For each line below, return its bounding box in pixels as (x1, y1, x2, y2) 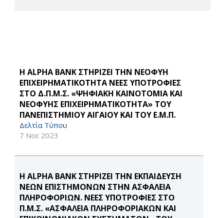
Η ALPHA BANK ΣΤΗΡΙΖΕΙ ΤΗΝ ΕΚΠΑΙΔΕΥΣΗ (19, 171, 182, 182)
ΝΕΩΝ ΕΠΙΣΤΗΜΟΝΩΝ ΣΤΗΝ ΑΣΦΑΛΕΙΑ (19, 182, 171, 193)
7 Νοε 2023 (19, 130, 58, 141)
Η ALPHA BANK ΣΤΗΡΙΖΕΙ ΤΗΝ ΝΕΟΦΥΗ (19, 67, 168, 78)
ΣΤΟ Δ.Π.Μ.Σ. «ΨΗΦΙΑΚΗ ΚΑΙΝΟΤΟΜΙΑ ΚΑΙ (19, 88, 182, 99)
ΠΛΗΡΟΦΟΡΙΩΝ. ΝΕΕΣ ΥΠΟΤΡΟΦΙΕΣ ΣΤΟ (19, 192, 175, 203)
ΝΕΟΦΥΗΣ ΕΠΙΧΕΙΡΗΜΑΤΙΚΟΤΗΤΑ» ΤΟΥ (19, 99, 171, 110)
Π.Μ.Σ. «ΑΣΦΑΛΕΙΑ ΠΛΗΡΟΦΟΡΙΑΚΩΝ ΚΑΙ (19, 203, 176, 214)
